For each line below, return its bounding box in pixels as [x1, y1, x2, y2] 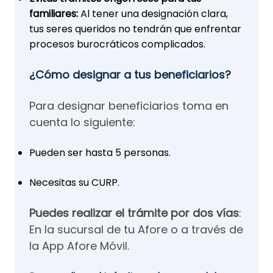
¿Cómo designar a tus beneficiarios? [29, 67, 231, 82]
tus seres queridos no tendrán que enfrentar [29, 22, 241, 36]
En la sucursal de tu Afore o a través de [29, 222, 243, 237]
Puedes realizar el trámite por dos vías [29, 205, 239, 221]
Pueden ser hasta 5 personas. [29, 146, 171, 160]
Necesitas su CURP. [29, 175, 122, 190]
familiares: [29, 7, 78, 21]
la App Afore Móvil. [29, 238, 129, 253]
